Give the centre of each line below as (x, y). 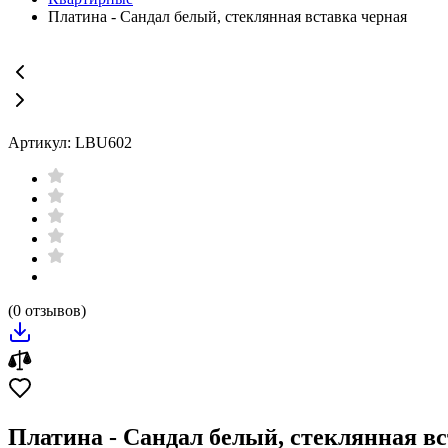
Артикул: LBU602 (70, 142)
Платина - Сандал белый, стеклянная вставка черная (227, 16)
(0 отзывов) (47, 310)
